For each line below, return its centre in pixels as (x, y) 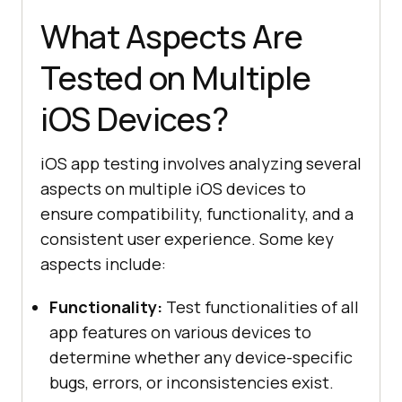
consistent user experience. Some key (187, 238)
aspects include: (103, 263)
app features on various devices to (180, 332)
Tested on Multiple (175, 77)
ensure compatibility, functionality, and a (197, 213)
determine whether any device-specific (201, 357)
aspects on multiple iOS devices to (173, 188)
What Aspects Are (171, 36)
